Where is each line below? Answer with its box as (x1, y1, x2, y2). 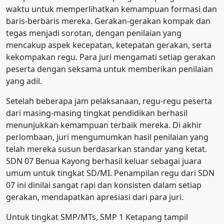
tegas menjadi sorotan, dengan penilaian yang (6, 27, 181, 39)
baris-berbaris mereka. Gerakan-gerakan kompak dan (6, 15, 210, 27)
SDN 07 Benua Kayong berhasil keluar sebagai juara (6, 155, 201, 167)
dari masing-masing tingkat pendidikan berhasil (6, 107, 187, 119)
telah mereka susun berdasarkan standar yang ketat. (6, 143, 207, 155)
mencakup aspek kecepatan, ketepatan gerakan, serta (6, 39, 211, 51)
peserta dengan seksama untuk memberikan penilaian (6, 63, 213, 75)
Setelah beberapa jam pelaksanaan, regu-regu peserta (6, 95, 212, 107)
